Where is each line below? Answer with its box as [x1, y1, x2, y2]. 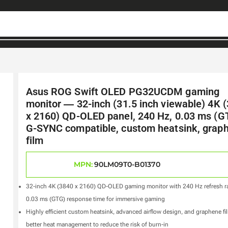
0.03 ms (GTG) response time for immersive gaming [25, 195, 165, 203]
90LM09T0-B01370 [94, 160, 160, 169]
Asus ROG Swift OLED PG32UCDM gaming [25, 85, 220, 98]
